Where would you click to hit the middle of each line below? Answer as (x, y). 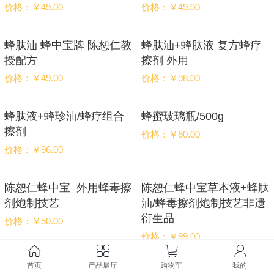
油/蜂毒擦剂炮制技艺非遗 (203, 203)
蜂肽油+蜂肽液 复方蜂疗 (201, 45)
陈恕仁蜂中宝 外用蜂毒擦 (68, 188)
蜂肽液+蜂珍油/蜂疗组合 (64, 117)
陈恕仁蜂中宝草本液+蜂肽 (205, 188)
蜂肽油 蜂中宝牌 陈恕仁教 (68, 45)
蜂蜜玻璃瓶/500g (182, 117)
